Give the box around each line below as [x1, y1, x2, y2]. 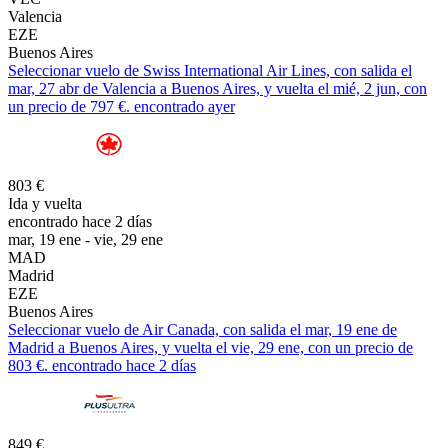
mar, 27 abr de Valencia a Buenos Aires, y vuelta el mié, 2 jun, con [8, 79, 427, 97]
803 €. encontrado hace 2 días [8, 356, 196, 374]
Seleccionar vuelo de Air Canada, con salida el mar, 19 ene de [8, 320, 397, 338]
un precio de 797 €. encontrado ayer [8, 97, 235, 115]
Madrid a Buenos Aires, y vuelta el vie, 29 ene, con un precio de [8, 338, 413, 356]
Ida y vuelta [8, 194, 82, 212]
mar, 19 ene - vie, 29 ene [8, 230, 163, 248]
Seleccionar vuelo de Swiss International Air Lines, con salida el [8, 61, 412, 79]
